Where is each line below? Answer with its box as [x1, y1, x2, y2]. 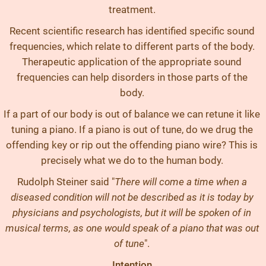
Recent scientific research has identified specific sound [9, 25, 255, 37]
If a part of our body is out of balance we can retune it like [4, 108, 260, 120]
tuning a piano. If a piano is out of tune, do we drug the [11, 123, 253, 135]
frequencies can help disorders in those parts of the [16, 71, 248, 83]
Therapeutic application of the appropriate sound [22, 56, 242, 68]
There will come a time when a [114, 176, 247, 188]
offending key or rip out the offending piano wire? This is [6, 139, 258, 151]
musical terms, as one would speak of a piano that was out [5, 222, 259, 234]
